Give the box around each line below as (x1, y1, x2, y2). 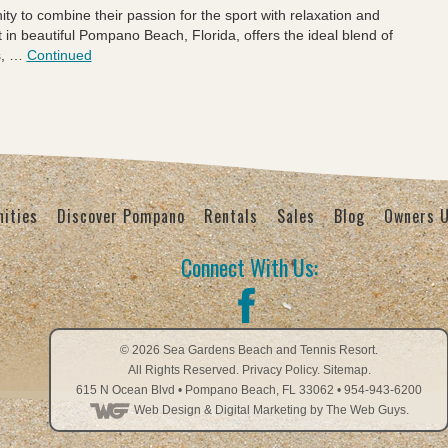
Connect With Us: (180, 251, 318, 283)
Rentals (203, 204, 258, 228)
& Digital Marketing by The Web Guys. (201, 403, 409, 417)
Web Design (134, 403, 201, 417)
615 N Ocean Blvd (76, 383, 175, 397)
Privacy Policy (241, 363, 317, 377)
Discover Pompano (56, 204, 185, 228)
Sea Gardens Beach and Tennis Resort (163, 343, 375, 357)
